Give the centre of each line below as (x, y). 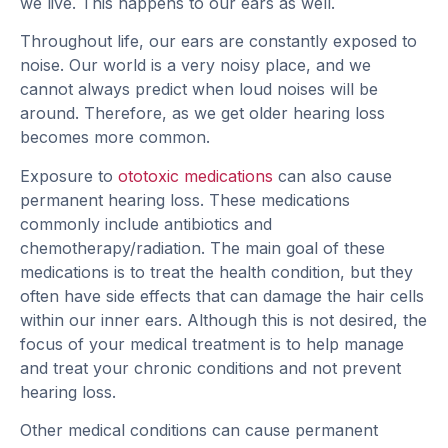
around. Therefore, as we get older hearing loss (202, 113)
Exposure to (69, 175)
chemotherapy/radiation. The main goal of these (202, 247)
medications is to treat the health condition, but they (216, 271)
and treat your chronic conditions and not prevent (210, 367)
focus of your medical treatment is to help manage (212, 343)
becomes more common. (115, 137)
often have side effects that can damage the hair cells (222, 295)
